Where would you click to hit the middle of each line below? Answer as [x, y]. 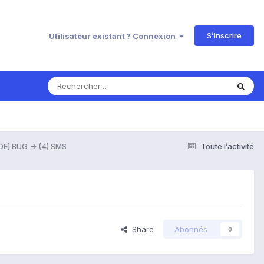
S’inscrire [224, 35]
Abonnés [191, 230]
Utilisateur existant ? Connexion [114, 36]
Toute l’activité [227, 146]
